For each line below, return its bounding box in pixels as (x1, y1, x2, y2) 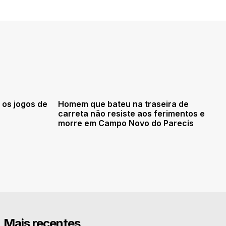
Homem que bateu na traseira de (58, 98, 189, 109)
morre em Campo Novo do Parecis (58, 118, 194, 128)
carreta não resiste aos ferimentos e (58, 108, 205, 119)
